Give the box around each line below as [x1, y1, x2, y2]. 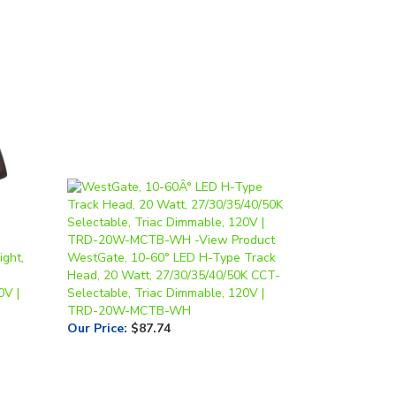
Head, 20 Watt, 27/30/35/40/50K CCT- [67, 237, 280, 254]
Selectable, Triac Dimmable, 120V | [67, 255, 264, 271]
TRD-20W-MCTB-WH [67, 272, 191, 289]
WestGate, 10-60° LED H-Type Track [67, 219, 276, 236]
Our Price [67, 290, 124, 307]
